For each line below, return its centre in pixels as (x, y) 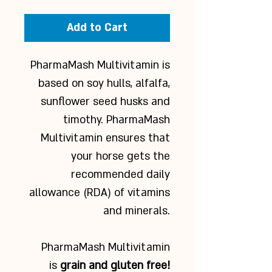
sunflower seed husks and (105, 102)
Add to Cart (97, 28)
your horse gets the (121, 156)
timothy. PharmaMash (117, 120)
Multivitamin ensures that (105, 138)
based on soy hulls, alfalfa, (104, 83)
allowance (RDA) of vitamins (100, 193)
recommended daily (121, 175)
